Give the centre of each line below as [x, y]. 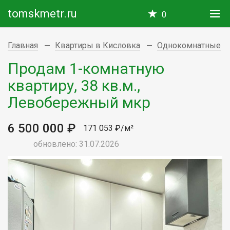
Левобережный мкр [79, 102]
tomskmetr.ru [42, 14]
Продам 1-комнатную [86, 68]
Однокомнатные [189, 45]
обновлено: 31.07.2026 [76, 144]
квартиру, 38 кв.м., [74, 85]
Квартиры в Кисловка [98, 45]
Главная [23, 45]
